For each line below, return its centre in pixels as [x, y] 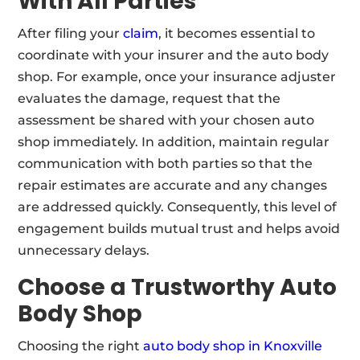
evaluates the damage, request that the [149, 98]
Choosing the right [81, 346]
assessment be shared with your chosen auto [166, 120]
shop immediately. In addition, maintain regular [174, 141]
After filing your [71, 33]
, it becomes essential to [237, 33]
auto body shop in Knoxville [233, 346]
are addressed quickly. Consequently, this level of [178, 207]
